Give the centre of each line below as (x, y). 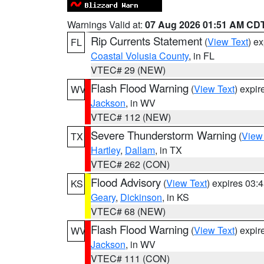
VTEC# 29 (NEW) (128, 70)
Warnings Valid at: (106, 24)
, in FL (202, 56)
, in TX (169, 150)
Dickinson (141, 197)
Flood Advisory (126, 182)
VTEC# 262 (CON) (130, 164)
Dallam (140, 150)
